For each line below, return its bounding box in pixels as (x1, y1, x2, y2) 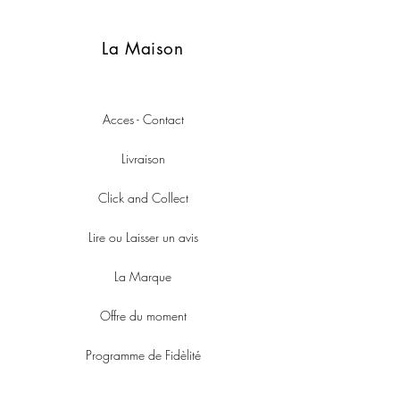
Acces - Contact (102, 111, 184, 129)
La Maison (102, 37, 184, 61)
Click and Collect (97, 189, 188, 207)
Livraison (121, 150, 165, 168)
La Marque (114, 268, 171, 286)
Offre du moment (99, 307, 187, 325)
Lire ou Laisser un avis (87, 229, 198, 246)
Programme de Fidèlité (85, 346, 201, 364)
